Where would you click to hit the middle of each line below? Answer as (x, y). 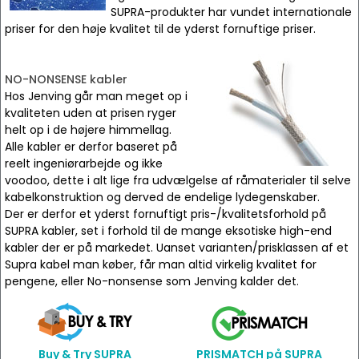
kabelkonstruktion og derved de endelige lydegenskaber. (162, 197)
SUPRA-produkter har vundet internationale (231, 12)
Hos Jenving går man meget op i (96, 96)
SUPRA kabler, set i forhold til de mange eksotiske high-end (168, 231)
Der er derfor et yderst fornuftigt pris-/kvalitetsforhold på (165, 214)
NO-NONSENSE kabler (66, 79)
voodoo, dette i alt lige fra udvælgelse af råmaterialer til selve (178, 180)
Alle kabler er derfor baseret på (91, 147)
